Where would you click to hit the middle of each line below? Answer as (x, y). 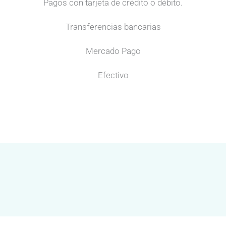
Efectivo (113, 75)
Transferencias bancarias (113, 27)
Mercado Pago (113, 51)
